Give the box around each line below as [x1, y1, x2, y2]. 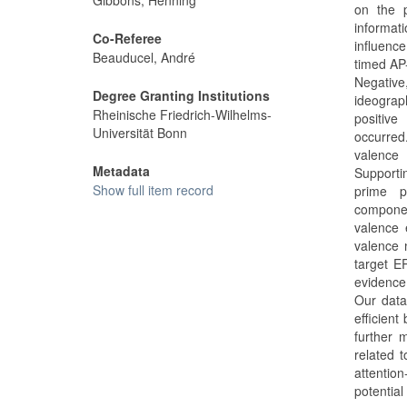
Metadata [93, 162, 150, 181]
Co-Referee [93, 29, 162, 48]
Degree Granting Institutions [93, 86, 270, 105]
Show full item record [93, 181, 213, 200]
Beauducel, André [93, 48, 195, 67]
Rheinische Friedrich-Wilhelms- [93, 105, 272, 124]
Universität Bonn [93, 124, 187, 143]
